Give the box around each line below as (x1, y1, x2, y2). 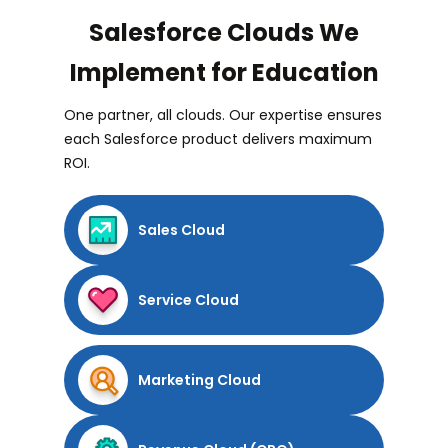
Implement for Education (69, 56, 379, 90)
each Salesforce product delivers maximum (64, 129, 372, 150)
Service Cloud (138, 290, 239, 311)
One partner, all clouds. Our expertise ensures (64, 105, 382, 126)
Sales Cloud (138, 220, 225, 241)
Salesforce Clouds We (89, 16, 359, 50)
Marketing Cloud (138, 370, 261, 391)
